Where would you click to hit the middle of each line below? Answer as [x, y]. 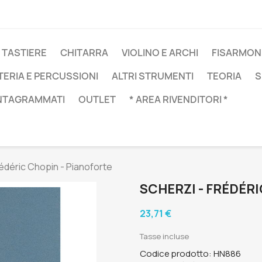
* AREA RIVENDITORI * [179, 99]
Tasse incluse [164, 236]
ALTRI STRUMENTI [153, 76]
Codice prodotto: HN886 [190, 254]
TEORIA [224, 76]
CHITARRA [84, 53]
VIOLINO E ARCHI [160, 53]
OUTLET [97, 99]
